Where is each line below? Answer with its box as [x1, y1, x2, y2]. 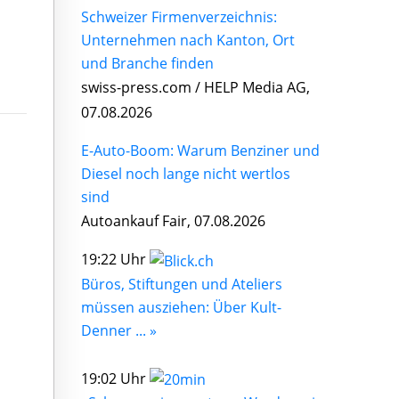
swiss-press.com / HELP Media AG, [81, 77, 310, 97]
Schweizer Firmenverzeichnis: [81, 7, 277, 27]
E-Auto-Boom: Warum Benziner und [81, 141, 320, 160]
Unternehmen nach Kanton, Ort [81, 30, 295, 50]
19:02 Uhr [81, 368, 150, 388]
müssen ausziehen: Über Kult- [81, 297, 281, 317]
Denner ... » [81, 320, 157, 340]
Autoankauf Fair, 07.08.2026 [81, 211, 265, 231]
